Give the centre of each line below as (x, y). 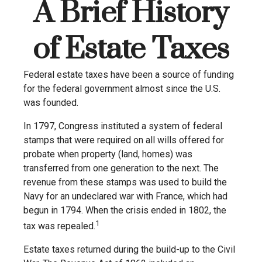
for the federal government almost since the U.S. (122, 89)
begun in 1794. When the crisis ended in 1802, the (125, 210)
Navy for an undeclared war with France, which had (125, 196)
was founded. (51, 103)
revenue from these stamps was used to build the (125, 182)
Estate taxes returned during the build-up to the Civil (129, 250)
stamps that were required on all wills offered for (124, 140)
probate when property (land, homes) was (108, 154)
